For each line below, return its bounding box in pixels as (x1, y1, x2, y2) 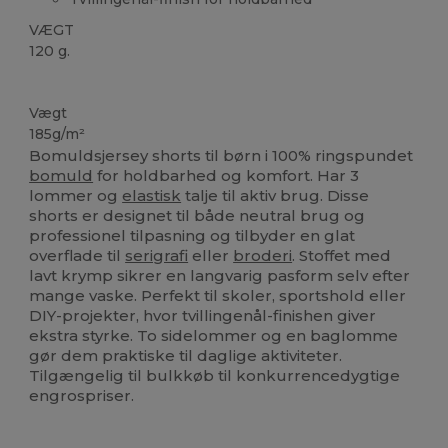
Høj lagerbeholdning (35, 76, 150, 90)
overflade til (29, 246, 126, 266)
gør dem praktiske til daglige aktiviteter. (29, 346, 343, 366)
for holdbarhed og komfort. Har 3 (93, 166, 360, 186)
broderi (233, 246, 293, 266)
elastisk (122, 186, 182, 206)
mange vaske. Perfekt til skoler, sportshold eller (29, 286, 407, 306)
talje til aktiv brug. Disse (181, 186, 370, 206)
